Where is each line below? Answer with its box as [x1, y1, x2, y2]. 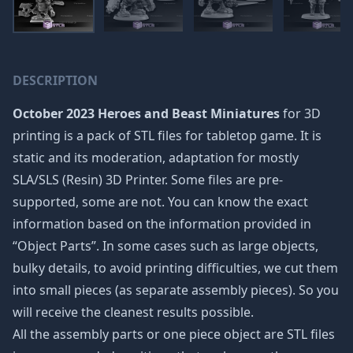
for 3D [280, 105, 321, 122]
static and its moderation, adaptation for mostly [13, 149, 299, 166]
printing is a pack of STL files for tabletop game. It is [13, 127, 321, 144]
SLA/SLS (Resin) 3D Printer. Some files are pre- [13, 171, 283, 188]
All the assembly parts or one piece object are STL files [13, 325, 335, 343]
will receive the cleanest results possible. [13, 303, 254, 321]
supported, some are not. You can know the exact [13, 193, 308, 210]
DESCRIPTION [13, 72, 98, 89]
